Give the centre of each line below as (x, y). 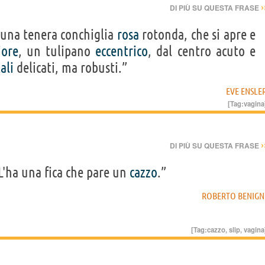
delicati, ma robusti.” (70, 67)
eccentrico (122, 51)
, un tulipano (57, 51)
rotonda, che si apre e (197, 34)
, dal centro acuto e (202, 51)
